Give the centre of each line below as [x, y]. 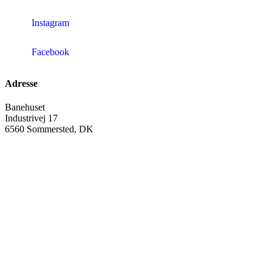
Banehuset [25, 107]
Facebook [49, 52]
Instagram [49, 22]
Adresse [21, 83]
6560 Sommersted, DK [49, 129]
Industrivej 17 [31, 118]
